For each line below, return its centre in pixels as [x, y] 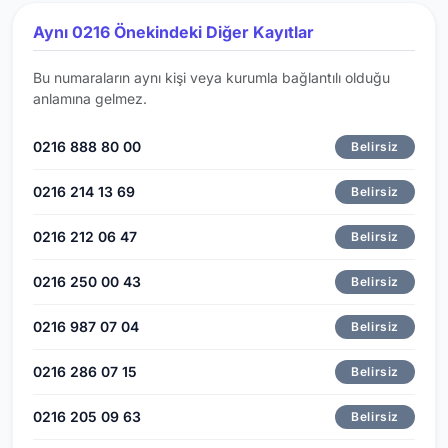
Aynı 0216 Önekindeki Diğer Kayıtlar [173, 31]
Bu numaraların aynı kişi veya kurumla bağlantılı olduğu [211, 77]
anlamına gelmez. [90, 98]
